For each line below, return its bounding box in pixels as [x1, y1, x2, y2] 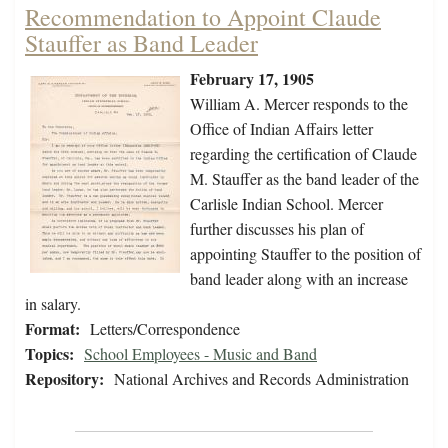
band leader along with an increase [190, 268, 408, 290]
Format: [25, 317, 80, 341]
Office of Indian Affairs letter [190, 118, 373, 140]
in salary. [25, 293, 81, 315]
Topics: [25, 342, 74, 366]
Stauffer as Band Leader [25, 27, 258, 60]
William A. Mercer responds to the [190, 93, 408, 115]
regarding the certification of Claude [190, 143, 417, 165]
